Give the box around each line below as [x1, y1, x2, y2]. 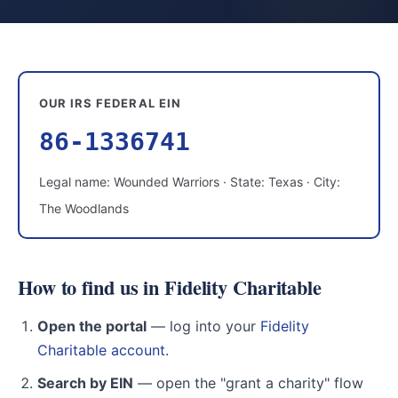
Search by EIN [37, 374, 133, 392]
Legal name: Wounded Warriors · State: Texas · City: [39, 174, 340, 189]
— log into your [147, 317, 260, 335]
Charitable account [37, 341, 165, 359]
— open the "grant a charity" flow [133, 374, 363, 392]
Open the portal [37, 317, 147, 335]
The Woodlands [39, 201, 129, 216]
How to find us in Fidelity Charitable [18, 273, 322, 302]
